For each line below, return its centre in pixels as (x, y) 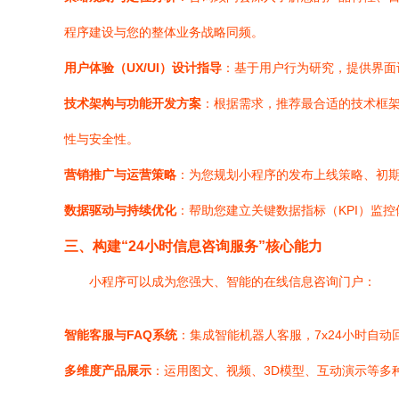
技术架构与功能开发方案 (133, 103)
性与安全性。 (102, 139)
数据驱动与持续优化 (120, 210)
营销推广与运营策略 (120, 175)
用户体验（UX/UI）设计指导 (143, 68)
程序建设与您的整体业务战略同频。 (164, 32)
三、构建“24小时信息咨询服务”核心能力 (193, 246)
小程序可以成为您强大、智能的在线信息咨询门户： (232, 281)
